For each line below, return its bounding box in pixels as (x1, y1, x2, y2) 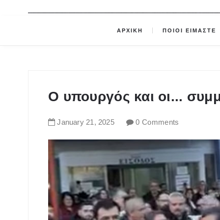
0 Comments (136, 118, 179, 127)
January (57, 118, 84, 127)
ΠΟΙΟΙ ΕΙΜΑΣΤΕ (163, 27, 219, 34)
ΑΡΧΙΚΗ (116, 27, 143, 34)
